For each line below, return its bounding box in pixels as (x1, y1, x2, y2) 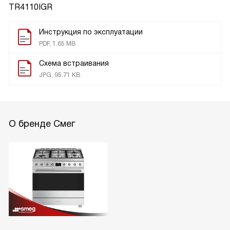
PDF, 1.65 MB (39, 40, 75, 47)
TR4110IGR (9, 2, 52, 11)
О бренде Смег (9, 118, 75, 129)
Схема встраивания (39, 59, 109, 67)
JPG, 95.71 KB (39, 71, 80, 79)
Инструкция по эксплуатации (39, 27, 143, 36)
